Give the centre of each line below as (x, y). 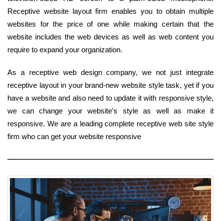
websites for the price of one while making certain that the (110, 24)
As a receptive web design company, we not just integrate (110, 72)
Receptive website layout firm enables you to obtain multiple (110, 11)
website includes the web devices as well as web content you (110, 37)
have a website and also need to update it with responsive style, (110, 98)
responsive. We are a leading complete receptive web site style (110, 123)
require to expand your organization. (65, 49)
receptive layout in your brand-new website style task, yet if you (110, 85)
